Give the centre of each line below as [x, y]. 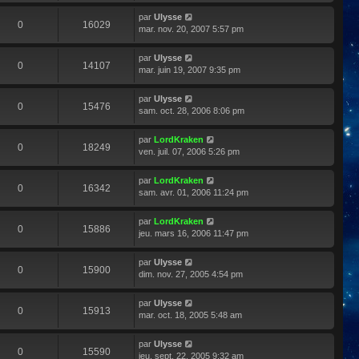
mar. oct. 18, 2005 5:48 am [190, 315]
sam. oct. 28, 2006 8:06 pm [192, 110]
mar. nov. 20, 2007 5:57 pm [191, 28]
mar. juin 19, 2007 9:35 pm [190, 69]
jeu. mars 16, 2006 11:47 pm [194, 233]
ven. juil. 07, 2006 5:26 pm [189, 151]
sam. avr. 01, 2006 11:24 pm [194, 192]
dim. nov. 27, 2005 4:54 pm [191, 274]
